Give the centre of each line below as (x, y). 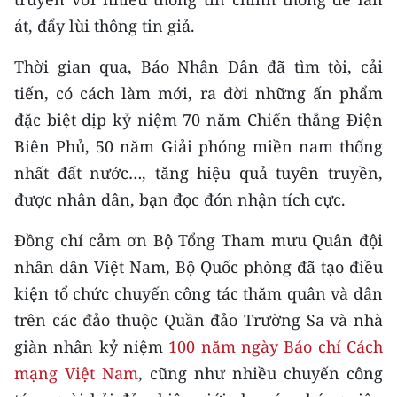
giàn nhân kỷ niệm (92, 346)
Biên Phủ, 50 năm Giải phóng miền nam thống (198, 146)
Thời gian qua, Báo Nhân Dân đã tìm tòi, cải (198, 66)
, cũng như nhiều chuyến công (261, 373)
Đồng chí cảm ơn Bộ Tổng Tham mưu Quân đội (198, 240)
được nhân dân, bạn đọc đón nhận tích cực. (180, 199)
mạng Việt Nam (76, 373)
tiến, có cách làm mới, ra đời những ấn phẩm (198, 93)
